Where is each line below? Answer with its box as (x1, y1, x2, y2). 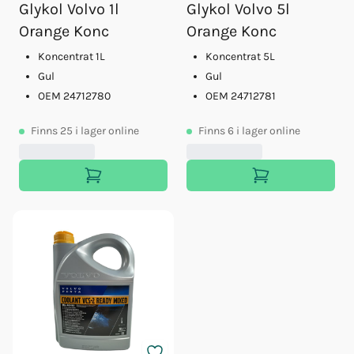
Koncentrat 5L (205, 50, 275, 64)
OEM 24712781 (205, 88, 276, 103)
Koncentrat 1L (38, 50, 105, 64)
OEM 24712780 (38, 88, 111, 103)
